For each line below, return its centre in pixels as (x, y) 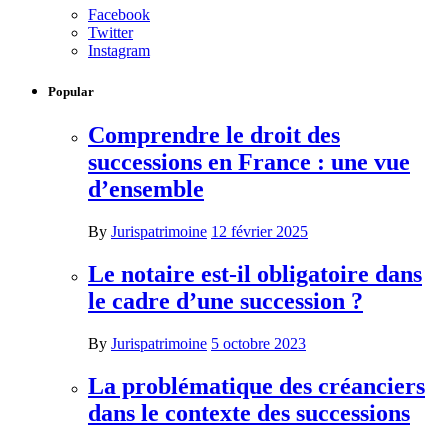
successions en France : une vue (249, 162)
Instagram (119, 51)
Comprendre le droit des (214, 135)
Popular (71, 92)
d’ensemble (146, 189)
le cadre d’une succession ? (225, 301)
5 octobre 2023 (258, 344)
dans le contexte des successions (249, 413)
